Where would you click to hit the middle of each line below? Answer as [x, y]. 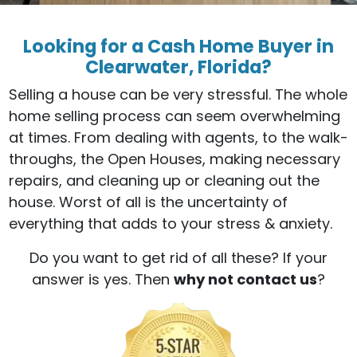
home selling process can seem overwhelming [174, 116]
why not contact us [245, 279]
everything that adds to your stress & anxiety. [170, 223]
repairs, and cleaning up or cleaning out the [164, 180]
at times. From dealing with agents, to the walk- [178, 137]
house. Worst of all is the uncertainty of [148, 202]
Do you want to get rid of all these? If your [178, 257]
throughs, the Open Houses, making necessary [174, 159]
